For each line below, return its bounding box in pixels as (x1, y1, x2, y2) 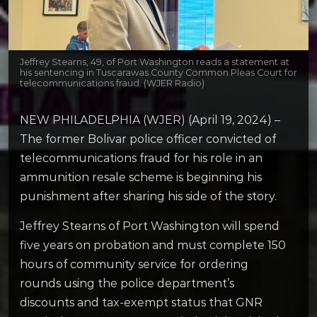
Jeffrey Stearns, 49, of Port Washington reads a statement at (20, 57, 289, 68)
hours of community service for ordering (20, 258, 248, 272)
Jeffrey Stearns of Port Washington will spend (20, 219, 279, 234)
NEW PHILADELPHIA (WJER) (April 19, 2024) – (20, 113, 280, 127)
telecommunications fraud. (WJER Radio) (20, 78, 204, 89)
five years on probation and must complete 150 (20, 238, 286, 253)
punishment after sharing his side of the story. (20, 189, 277, 203)
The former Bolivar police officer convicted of (20, 132, 276, 146)
